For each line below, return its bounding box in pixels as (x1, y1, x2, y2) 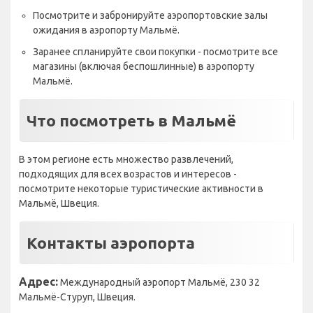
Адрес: (19, 275, 58, 289)
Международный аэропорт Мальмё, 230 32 (58, 277, 260, 289)
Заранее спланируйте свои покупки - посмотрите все (33, 46, 278, 58)
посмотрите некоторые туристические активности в (19, 183, 263, 195)
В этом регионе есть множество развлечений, (19, 154, 233, 166)
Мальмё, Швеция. (19, 198, 99, 210)
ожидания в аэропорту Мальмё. (33, 24, 180, 36)
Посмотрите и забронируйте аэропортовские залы (33, 10, 268, 22)
